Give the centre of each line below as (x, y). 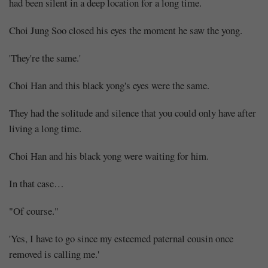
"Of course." (34, 211)
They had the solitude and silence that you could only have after (133, 112)
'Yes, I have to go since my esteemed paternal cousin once (121, 238)
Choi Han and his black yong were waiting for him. (109, 156)
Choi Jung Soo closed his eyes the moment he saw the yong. (126, 30)
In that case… (36, 183)
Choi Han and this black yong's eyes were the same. (109, 85)
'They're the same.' (45, 57)
